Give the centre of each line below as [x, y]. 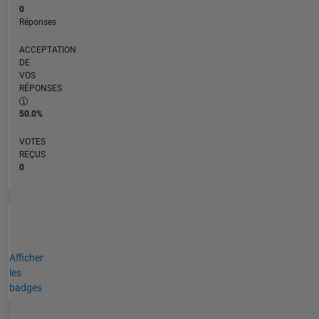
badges [25, 287]
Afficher [26, 257]
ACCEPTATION [47, 49]
